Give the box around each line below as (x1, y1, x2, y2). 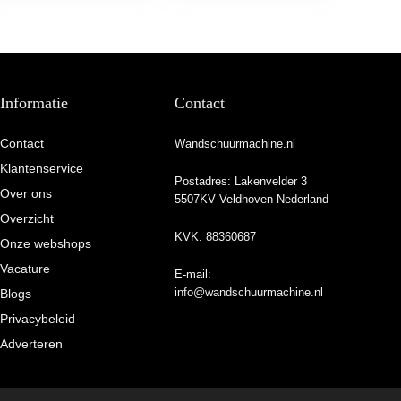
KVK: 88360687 (175, 229, 257, 243)
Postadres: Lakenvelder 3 (175, 174, 308, 188)
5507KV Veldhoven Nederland (175, 192, 329, 206)
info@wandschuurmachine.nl (175, 285, 324, 299)
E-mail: (175, 267, 212, 281)
